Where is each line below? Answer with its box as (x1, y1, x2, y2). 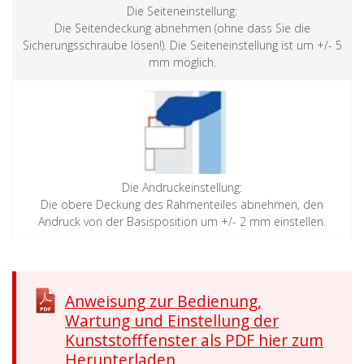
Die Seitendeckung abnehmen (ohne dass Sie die (54, 20, 310, 36)
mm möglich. (148, 54, 216, 70)
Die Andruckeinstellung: (122, 180, 242, 195)
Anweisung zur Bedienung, (65, 290, 262, 312)
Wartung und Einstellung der (65, 310, 279, 331)
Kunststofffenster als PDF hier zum (65, 329, 323, 351)
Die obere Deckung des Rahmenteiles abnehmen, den (41, 197, 323, 212)
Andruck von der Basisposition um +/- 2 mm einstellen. (38, 214, 326, 229)
